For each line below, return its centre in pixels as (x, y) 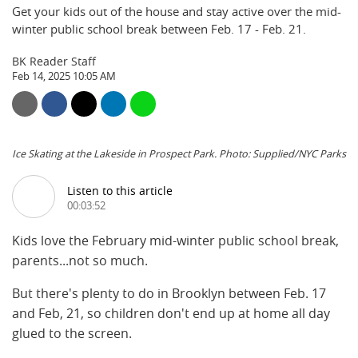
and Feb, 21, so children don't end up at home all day (171, 314)
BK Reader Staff (54, 61)
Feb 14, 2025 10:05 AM (64, 76)
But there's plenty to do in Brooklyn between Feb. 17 (169, 294)
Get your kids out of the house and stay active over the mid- (177, 11)
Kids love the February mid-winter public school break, (175, 241)
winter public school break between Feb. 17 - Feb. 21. (159, 29)
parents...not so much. (80, 261)
